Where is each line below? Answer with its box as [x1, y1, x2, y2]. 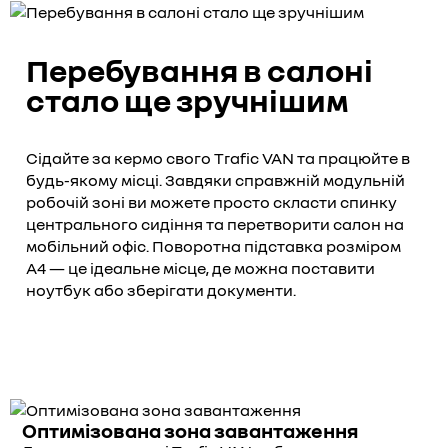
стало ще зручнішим [26, 80, 349, 119]
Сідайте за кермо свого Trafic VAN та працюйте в [26, 147, 410, 168]
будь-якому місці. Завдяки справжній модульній [26, 169, 405, 190]
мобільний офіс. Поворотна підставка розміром [26, 235, 401, 256]
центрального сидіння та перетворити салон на [26, 213, 404, 234]
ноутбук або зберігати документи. [26, 279, 296, 300]
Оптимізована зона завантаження [22, 417, 359, 442]
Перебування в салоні [26, 50, 373, 89]
